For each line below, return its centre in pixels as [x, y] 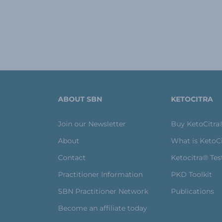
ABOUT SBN [80, 99]
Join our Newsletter [92, 124]
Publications [193, 192]
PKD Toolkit [192, 175]
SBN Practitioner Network [103, 192]
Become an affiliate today [103, 208]
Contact [72, 158]
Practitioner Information [100, 175]
